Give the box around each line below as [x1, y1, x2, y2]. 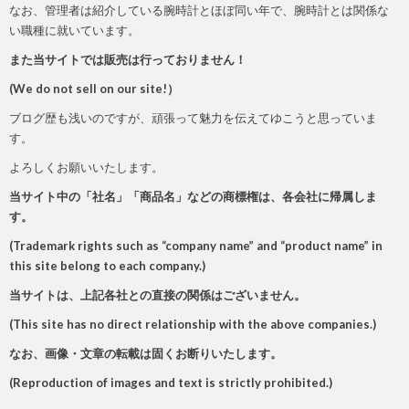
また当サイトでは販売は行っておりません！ [9, 52, 246, 67]
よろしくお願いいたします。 [9, 160, 163, 174]
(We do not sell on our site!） [9, 81, 179, 96]
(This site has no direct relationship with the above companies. [9, 317, 372, 331]
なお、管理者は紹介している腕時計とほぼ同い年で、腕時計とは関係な [9, 3, 389, 17]
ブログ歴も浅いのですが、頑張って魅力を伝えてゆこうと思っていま [9, 110, 377, 125]
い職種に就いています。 [9, 23, 140, 37]
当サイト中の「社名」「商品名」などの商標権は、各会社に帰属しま [9, 189, 377, 204]
